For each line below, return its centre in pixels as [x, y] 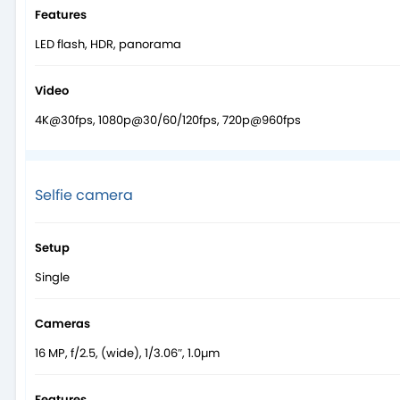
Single [52, 278]
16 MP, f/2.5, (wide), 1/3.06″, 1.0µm [127, 354]
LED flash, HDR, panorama [108, 45]
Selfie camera [84, 196]
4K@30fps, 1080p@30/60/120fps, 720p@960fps [168, 121]
